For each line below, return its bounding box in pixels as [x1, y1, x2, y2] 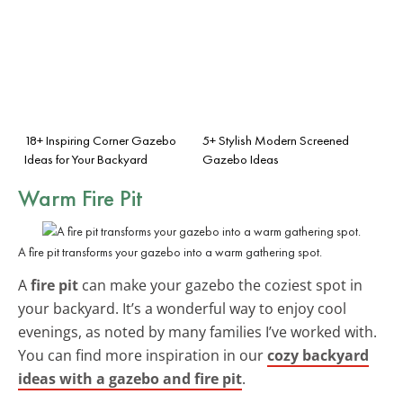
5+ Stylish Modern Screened [202, 131, 349, 148]
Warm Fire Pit [18, 182, 143, 213]
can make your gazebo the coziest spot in [78, 274, 363, 295]
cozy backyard [267, 345, 369, 365]
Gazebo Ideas [202, 150, 279, 167]
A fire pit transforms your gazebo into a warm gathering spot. [18, 243, 322, 260]
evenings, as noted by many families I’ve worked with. [18, 321, 377, 342]
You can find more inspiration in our [18, 345, 267, 365]
